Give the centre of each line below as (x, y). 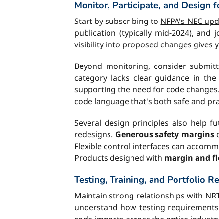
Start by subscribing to (118, 21)
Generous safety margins (164, 134)
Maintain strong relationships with (140, 196)
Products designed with (119, 158)
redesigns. (95, 134)
